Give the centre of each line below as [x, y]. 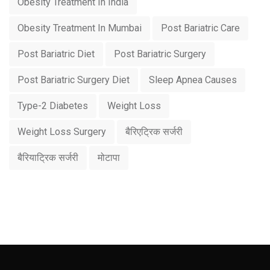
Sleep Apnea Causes [193, 80]
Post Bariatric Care [200, 28]
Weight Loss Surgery [62, 132]
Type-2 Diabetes [53, 106]
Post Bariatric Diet [56, 54]
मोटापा [109, 158]
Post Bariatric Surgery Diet [74, 80]
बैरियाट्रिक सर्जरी [48, 158]
